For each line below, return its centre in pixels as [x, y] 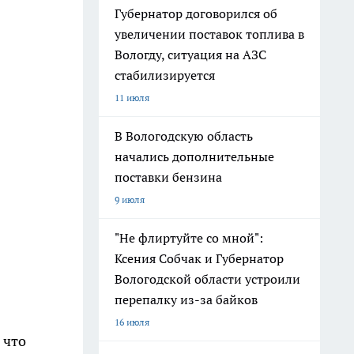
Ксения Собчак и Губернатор [199, 258]
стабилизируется [165, 75]
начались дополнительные [194, 156]
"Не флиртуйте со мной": [189, 238]
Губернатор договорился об [196, 13]
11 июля [132, 98]
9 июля [130, 200]
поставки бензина [168, 177]
